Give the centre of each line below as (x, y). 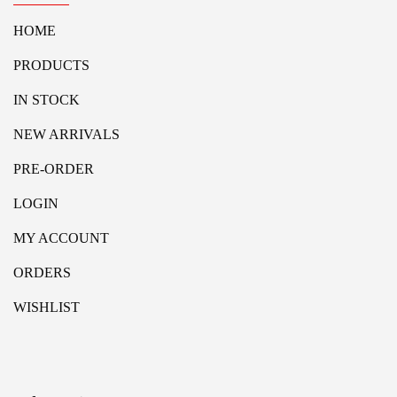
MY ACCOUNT (61, 237)
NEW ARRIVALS (66, 134)
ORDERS (42, 272)
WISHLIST (47, 307)
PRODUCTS (51, 65)
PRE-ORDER (54, 168)
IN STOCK (47, 99)
